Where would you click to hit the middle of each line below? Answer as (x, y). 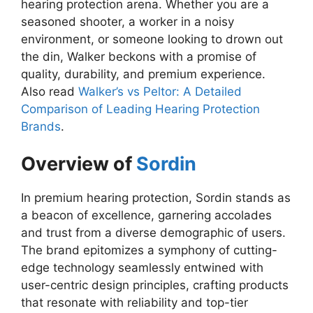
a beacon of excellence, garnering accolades (146, 216)
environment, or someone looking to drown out (152, 39)
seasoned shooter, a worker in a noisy (128, 21)
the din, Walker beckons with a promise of (139, 56)
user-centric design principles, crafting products (155, 285)
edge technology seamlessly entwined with (142, 268)
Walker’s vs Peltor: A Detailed (160, 91)
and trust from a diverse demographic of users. (153, 233)
